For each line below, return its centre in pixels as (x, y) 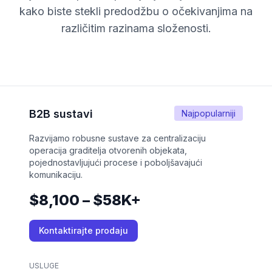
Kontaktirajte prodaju (83, 231)
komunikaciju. (56, 175)
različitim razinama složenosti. (136, 29)
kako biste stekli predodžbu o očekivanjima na (136, 12)
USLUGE (44, 266)
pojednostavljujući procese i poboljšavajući (116, 163)
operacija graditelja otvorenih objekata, (108, 151)
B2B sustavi (61, 114)
